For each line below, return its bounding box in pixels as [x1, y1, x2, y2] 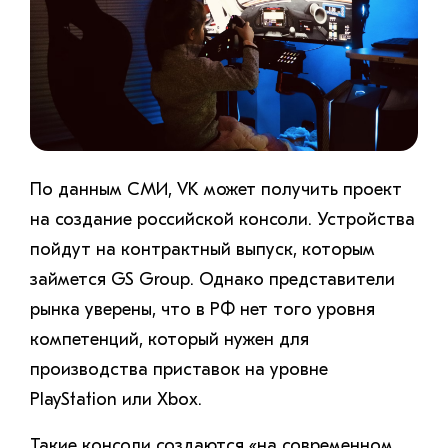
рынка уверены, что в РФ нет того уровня [30, 298, 375, 320]
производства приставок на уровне [30, 358, 328, 380]
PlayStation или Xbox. [30, 388, 202, 410]
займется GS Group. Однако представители [30, 268, 395, 290]
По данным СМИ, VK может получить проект [30, 178, 402, 200]
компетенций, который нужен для [30, 328, 309, 350]
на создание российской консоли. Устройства [30, 208, 415, 230]
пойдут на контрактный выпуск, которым [30, 238, 375, 260]
